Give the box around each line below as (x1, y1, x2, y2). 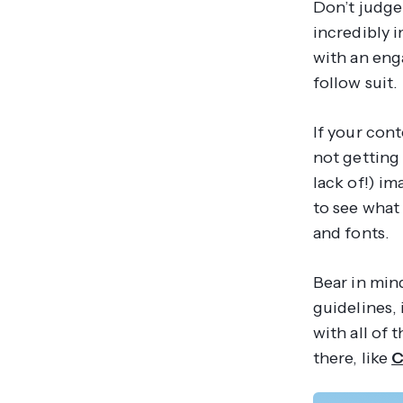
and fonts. (313, 222, 390, 243)
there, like (313, 347, 392, 368)
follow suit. (313, 72, 399, 93)
